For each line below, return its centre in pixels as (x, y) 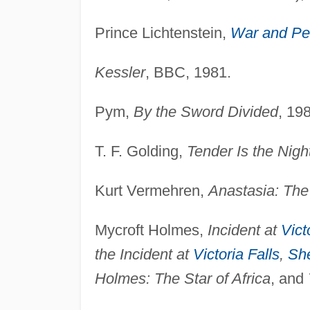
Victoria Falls (236, 254)
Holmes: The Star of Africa (182, 278)
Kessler (120, 72)
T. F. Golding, (140, 151)
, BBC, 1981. (188, 72)
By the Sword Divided (206, 111)
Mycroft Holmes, (151, 230)
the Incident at (144, 254)
